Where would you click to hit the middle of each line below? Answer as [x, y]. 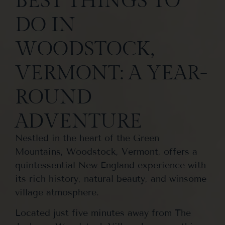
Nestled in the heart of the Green [87, 138]
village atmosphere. [59, 192]
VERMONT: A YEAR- [111, 73]
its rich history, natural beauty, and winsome [111, 179]
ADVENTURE [79, 121]
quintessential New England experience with [110, 165]
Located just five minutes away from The [103, 213]
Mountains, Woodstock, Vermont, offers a [106, 152]
